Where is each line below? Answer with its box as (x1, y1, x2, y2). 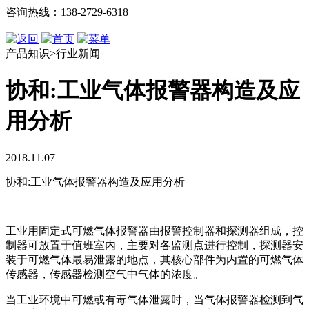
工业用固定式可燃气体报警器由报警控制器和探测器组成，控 (6, 224, 303, 237)
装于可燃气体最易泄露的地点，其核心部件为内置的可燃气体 (6, 253, 303, 266)
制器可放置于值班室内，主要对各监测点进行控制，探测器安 (6, 239, 303, 251)
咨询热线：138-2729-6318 (6, 6, 128, 18)
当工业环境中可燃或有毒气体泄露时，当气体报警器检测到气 (6, 293, 303, 306)
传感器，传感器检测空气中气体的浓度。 (6, 268, 204, 280)
